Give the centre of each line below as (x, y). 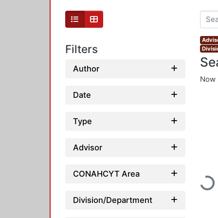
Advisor (88, 147)
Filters (82, 49)
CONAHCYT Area (106, 173)
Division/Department (113, 200)
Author (86, 68)
